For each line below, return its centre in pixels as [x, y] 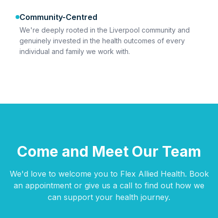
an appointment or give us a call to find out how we [109, 185]
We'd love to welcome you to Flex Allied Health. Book [109, 174]
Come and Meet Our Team [109, 151]
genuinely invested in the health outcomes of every [102, 41]
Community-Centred [58, 17]
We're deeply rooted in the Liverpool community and [105, 30]
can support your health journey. [109, 197]
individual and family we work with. [75, 51]
